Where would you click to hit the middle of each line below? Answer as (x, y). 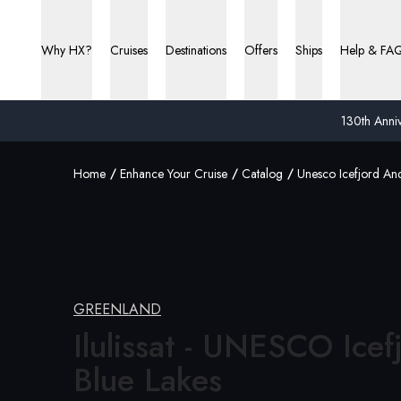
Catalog (262, 174)
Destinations (196, 50)
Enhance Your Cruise (174, 174)
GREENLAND (117, 309)
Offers (261, 50)
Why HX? (67, 50)
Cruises (129, 50)
